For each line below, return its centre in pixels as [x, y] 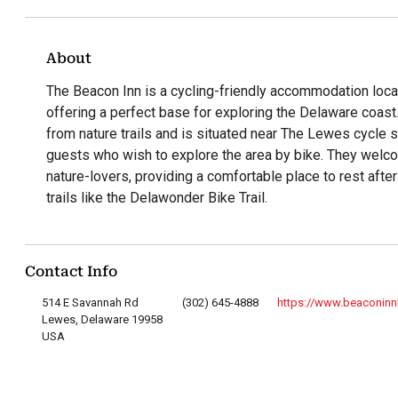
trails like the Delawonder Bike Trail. [157, 198]
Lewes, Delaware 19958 [102, 320]
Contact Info [71, 272]
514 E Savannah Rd [90, 303]
